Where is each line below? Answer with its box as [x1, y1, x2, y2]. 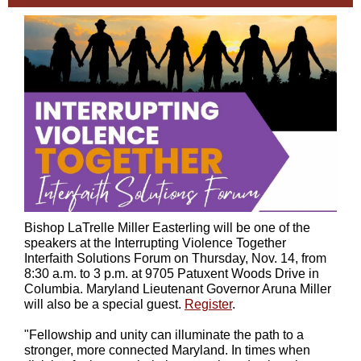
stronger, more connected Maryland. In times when [24, 343, 310, 357]
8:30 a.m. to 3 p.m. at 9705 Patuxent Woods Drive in [24, 267, 319, 280]
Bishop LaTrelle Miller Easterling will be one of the [24, 221, 310, 234]
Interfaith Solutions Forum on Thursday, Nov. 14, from [24, 251, 326, 265]
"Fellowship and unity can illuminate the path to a [24, 328, 304, 342]
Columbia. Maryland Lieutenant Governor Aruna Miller [24, 282, 331, 296]
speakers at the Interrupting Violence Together [24, 236, 286, 250]
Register [185, 297, 232, 311]
